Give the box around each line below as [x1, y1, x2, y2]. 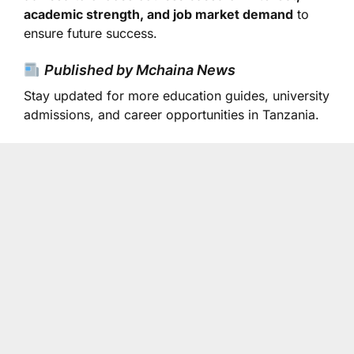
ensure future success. [24, 25, 157, 41]
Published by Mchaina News [43, 62, 235, 78]
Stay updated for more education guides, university [24, 88, 330, 104]
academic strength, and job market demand [24, 6, 293, 22]
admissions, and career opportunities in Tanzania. [24, 107, 319, 122]
